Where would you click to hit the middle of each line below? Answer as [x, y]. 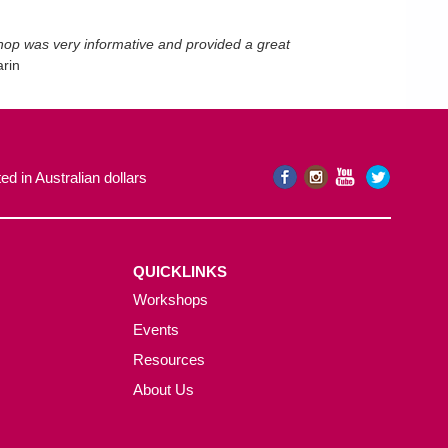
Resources [168, 359]
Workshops [170, 299]
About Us [163, 389]
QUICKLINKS [179, 271]
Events [155, 329]
